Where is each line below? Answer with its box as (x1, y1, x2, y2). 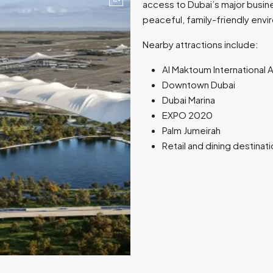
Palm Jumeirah (162, 124, 221, 136)
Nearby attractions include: (143, 38, 258, 50)
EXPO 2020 (162, 108, 213, 121)
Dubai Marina (162, 93, 215, 105)
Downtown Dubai (162, 78, 235, 90)
